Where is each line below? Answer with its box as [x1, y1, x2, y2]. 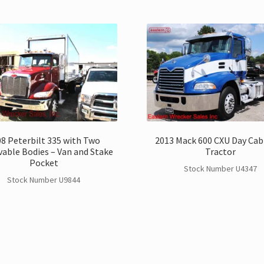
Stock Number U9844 [7, 174, 81, 186]
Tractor [204, 145, 236, 157]
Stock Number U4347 [183, 163, 257, 174]
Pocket [29, 156, 58, 169]
